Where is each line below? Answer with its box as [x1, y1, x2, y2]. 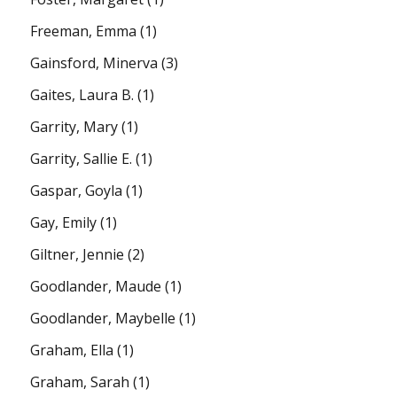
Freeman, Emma [30, 20, 137, 41]
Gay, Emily [30, 212, 97, 232]
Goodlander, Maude [30, 276, 162, 296]
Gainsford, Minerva [30, 52, 159, 73]
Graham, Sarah [30, 371, 130, 392]
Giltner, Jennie [30, 244, 125, 264]
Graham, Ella [30, 339, 114, 360]
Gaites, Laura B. [30, 84, 135, 105]
